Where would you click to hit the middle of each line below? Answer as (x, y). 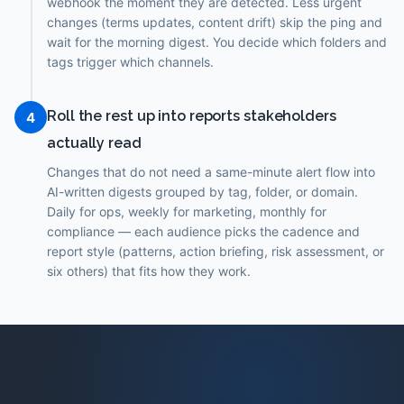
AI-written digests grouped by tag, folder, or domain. (202, 192)
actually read (94, 143)
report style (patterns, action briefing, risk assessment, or (216, 251)
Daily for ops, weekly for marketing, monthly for (187, 211)
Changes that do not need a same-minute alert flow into (211, 172)
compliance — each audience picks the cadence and (203, 231)
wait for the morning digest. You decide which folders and (217, 42)
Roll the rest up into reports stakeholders (192, 116)
